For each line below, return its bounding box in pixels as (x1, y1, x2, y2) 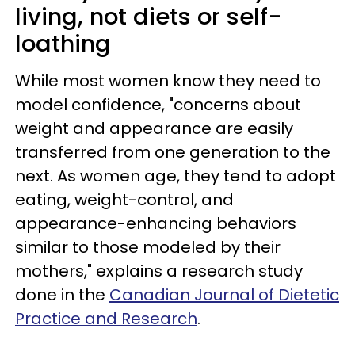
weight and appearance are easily (15, 117, 293, 139)
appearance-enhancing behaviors (15, 212, 296, 235)
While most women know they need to (15, 70, 321, 92)
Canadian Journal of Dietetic (109, 284, 339, 306)
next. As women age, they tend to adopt (15, 165, 336, 187)
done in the (15, 284, 109, 306)
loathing (15, 28, 111, 59)
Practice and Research (15, 307, 197, 330)
